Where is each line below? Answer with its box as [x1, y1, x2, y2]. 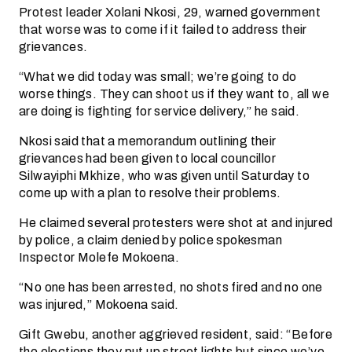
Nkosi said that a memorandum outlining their [19, 131, 277, 151]
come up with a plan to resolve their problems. [19, 183, 281, 203]
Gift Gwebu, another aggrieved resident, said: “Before [19, 324, 333, 344]
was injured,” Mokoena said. [19, 295, 179, 314]
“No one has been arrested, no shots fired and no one [19, 277, 323, 297]
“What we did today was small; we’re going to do [19, 67, 297, 86]
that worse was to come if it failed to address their [19, 20, 307, 39]
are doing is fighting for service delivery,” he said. [19, 101, 300, 121]
